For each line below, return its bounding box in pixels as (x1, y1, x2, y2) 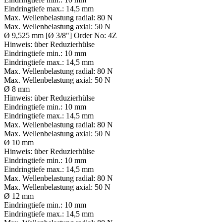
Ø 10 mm (4, 138, 34, 147)
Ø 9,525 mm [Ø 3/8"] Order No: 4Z (4, 31, 117, 40)
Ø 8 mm (4, 85, 30, 94)
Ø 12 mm (4, 192, 34, 201)
